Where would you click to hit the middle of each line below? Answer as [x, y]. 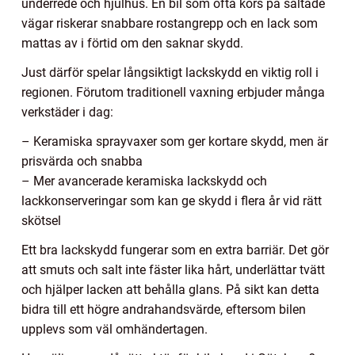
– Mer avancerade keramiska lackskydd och [144, 181]
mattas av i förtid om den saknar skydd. [132, 44]
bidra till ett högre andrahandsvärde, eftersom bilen [164, 310]
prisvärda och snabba [82, 162]
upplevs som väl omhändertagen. [115, 330]
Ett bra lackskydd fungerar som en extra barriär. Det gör [175, 250]
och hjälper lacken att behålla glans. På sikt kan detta [170, 290]
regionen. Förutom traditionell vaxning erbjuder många [173, 93]
